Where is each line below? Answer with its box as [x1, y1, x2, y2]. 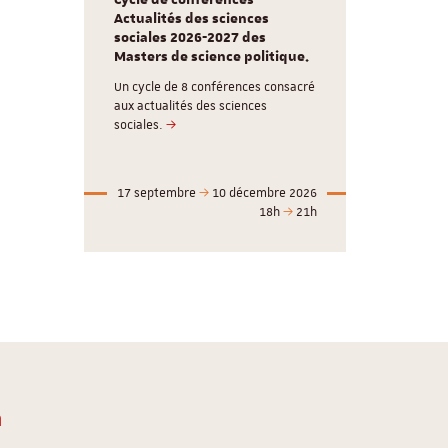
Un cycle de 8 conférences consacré [113, 79, 315, 96]
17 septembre [116, 185, 199, 202]
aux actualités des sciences [113, 98, 267, 115]
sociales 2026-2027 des [113, 29, 266, 48]
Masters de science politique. [113, 48, 309, 67]
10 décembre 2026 [208, 185, 317, 202]
